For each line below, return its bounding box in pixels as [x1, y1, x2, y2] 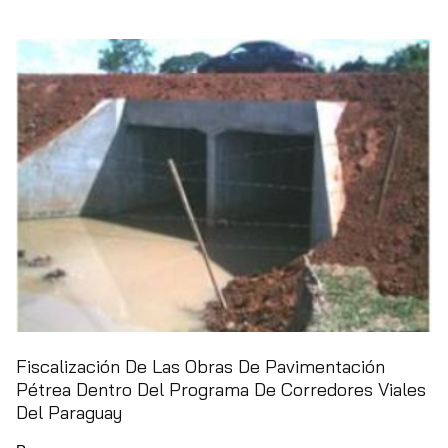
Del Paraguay [16, 400, 122, 424]
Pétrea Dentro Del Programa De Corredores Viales [16, 377, 426, 401]
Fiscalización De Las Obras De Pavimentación [16, 354, 385, 378]
